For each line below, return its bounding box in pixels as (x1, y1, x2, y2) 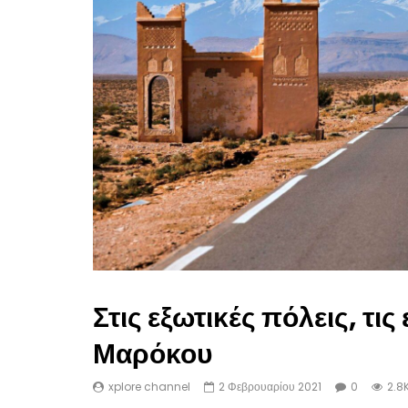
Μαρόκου (93, 334, 212, 373)
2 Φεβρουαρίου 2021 (219, 378, 321, 394)
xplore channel (108, 378, 190, 394)
